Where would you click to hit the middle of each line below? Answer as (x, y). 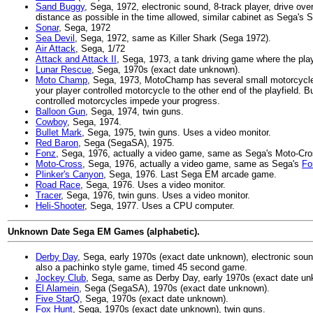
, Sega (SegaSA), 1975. (126, 143)
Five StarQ (58, 299)
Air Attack (56, 49)
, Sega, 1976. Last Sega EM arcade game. (190, 174)
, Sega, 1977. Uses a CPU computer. (160, 206)
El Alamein (57, 288)
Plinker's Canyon (70, 174)
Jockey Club (61, 278)
